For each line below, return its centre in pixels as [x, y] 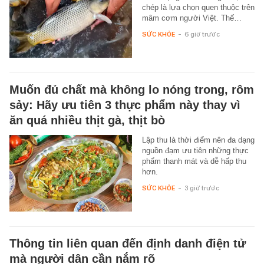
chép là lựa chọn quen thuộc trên [198, 7]
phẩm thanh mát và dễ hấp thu [194, 161]
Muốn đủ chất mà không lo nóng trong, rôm [132, 89]
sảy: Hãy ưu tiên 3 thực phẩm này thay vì [125, 105]
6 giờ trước [202, 34]
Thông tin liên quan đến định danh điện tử [128, 243]
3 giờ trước [202, 188]
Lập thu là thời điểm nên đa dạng [198, 140]
